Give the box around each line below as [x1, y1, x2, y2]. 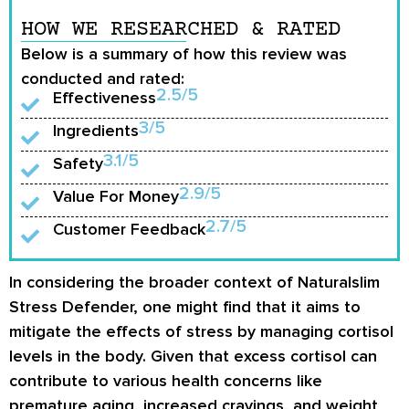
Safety [53, 153, 103, 174]
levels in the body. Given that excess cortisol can [9, 346, 377, 367]
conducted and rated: [21, 68, 184, 89]
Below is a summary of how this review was [21, 43, 347, 64]
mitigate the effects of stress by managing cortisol [9, 321, 393, 342]
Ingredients [53, 121, 139, 142]
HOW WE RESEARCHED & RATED [21, 16, 341, 42]
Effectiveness [53, 88, 156, 109]
